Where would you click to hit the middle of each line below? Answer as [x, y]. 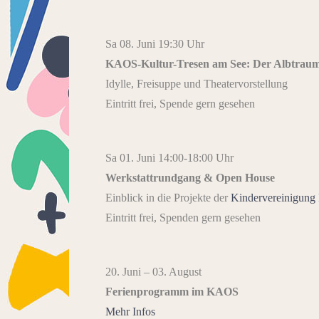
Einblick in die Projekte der [168, 198]
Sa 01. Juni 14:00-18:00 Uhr [169, 158]
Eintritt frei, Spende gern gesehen [180, 104]
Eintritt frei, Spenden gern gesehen [183, 218]
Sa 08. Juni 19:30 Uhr [155, 44]
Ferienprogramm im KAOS [172, 292]
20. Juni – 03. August [153, 272]
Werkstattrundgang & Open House [190, 178]
